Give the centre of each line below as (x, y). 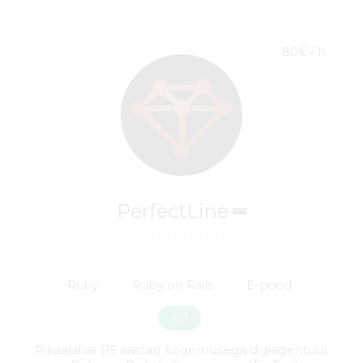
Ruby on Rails (173, 285)
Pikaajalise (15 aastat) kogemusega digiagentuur (181, 349)
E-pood (269, 285)
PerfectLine (175, 211)
